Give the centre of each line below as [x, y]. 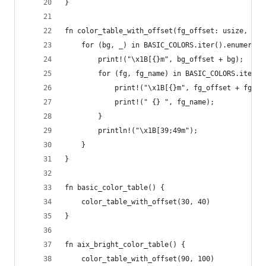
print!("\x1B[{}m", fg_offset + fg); [162, 88]
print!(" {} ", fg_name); [140, 102]
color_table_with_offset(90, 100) [140, 259]
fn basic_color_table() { [115, 188]
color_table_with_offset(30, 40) [137, 202]
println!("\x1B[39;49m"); [131, 131]
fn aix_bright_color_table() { [125, 245]
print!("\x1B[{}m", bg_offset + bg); [154, 59]
